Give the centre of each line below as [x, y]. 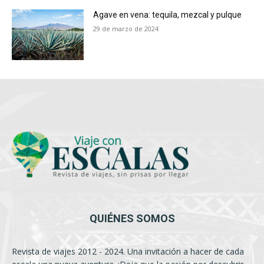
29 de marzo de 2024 [126, 29]
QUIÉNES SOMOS [132, 219]
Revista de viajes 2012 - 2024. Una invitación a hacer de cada [128, 252]
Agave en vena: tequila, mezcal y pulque [168, 15]
